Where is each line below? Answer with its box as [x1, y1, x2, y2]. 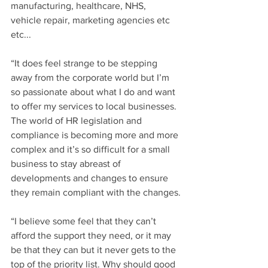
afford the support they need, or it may [11, 230, 173, 240]
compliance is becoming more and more [11, 129, 181, 140]
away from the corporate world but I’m [11, 72, 172, 83]
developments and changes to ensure [11, 172, 170, 183]
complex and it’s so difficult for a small [11, 144, 172, 154]
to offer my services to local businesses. [11, 100, 179, 111]
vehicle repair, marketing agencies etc [11, 14, 172, 25]
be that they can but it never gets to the [11, 244, 178, 255]
